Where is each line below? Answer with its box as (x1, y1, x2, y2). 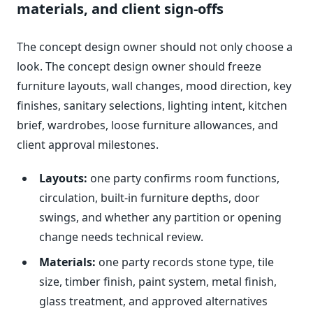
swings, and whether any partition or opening (39, 210, 282, 226)
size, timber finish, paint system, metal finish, (39, 274, 277, 290)
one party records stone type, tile (96, 254, 274, 270)
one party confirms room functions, (87, 170, 279, 187)
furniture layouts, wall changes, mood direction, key (17, 78, 291, 94)
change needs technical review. (39, 229, 203, 245)
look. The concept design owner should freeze (17, 59, 261, 75)
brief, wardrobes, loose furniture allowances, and (17, 117, 278, 133)
